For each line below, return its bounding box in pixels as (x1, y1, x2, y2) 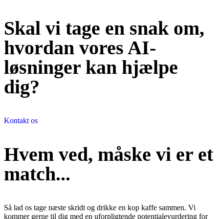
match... (4, 163, 70, 185)
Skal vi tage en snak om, (4, 17, 204, 40)
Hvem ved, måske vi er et (4, 143, 213, 166)
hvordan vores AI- (4, 37, 156, 59)
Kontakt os (4, 116, 38, 125)
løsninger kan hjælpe (4, 56, 178, 79)
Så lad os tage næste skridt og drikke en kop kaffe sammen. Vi (4, 203, 196, 212)
